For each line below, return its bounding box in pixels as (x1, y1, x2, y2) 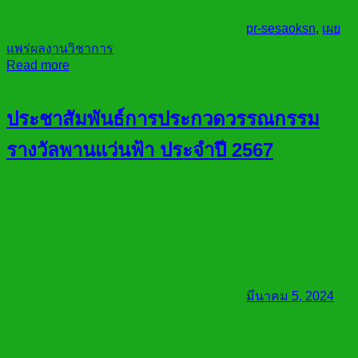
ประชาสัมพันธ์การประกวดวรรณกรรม (6, 107, 320, 129)
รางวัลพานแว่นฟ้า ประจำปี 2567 (6, 138, 273, 161)
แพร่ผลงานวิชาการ (6, 41, 113, 55)
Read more (6, 58, 70, 72)
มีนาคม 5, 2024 (246, 289, 334, 304)
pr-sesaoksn (246, 21, 316, 35)
